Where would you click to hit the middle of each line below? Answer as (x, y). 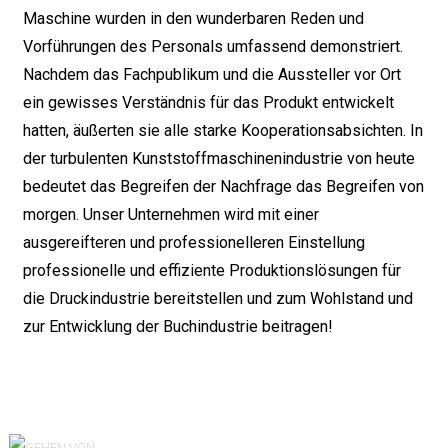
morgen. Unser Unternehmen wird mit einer (170, 214)
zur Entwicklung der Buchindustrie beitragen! (177, 326)
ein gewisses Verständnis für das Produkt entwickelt (208, 102)
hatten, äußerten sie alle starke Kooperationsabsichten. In (222, 130)
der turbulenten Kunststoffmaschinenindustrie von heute (218, 158)
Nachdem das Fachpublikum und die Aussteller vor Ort (211, 74)
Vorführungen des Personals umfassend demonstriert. (212, 46)
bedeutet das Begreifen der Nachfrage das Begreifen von (223, 186)
